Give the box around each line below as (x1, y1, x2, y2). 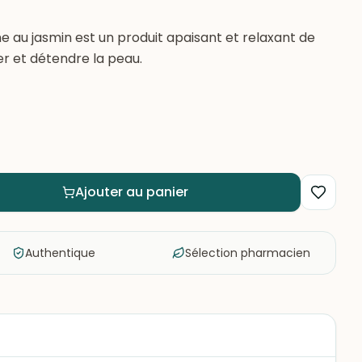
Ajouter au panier (75, 183, 188, 201)
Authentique (25, 245, 95, 261)
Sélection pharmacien (185, 245, 310, 261)
